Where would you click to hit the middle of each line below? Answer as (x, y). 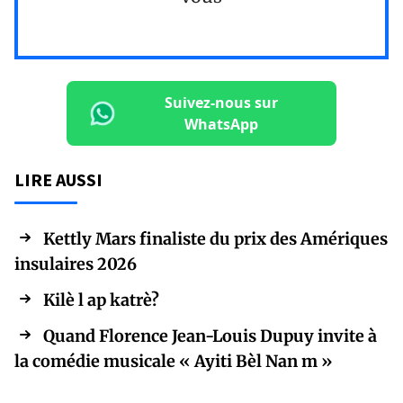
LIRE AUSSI (58, 179)
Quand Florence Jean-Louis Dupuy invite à (210, 336)
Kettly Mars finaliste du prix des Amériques (215, 238)
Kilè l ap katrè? (101, 300)
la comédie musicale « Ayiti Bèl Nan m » (174, 361)
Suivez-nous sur (221, 102)
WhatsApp (221, 124)
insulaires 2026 (76, 264)
